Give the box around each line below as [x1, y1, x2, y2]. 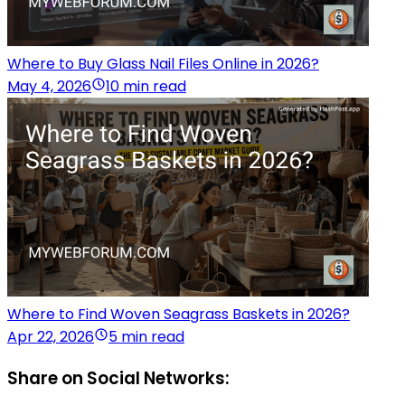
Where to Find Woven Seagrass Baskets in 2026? [7, 304, 350, 325]
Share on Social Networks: [7, 365, 230, 391]
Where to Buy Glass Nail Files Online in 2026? [7, 53, 319, 75]
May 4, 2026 [7, 76, 91, 98]
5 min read [108, 326, 184, 348]
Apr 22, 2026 [7, 326, 94, 348]
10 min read [106, 76, 186, 98]
